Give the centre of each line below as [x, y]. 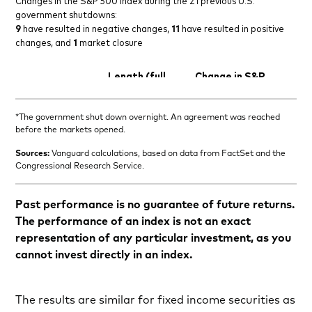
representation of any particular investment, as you [154, 237]
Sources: [33, 153]
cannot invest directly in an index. [104, 254]
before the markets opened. [71, 129]
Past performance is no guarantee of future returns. [155, 204]
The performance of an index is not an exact [133, 220]
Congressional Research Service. [80, 165]
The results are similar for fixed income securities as [156, 300]
